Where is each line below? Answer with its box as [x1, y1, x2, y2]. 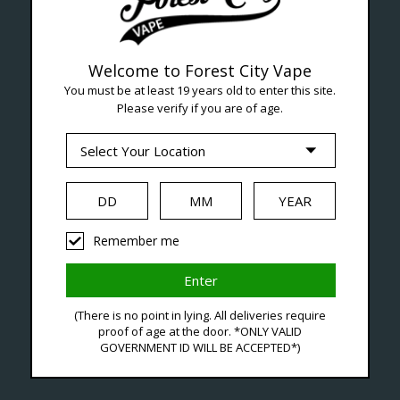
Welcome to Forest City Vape [88, 60, 312, 81]
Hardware [133, 274, 198, 294]
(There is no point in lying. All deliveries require [74, 307, 326, 323]
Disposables [302, 274, 382, 294]
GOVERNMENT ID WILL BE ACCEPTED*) [100, 339, 300, 355]
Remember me [93, 232, 179, 249]
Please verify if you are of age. [117, 100, 283, 116]
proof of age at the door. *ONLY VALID [98, 323, 302, 339]
